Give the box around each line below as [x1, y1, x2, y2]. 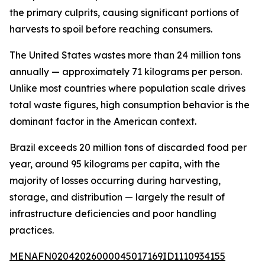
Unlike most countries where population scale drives [9, 82, 245, 94]
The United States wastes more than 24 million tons [9, 49, 241, 61]
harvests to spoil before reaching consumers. [9, 23, 212, 35]
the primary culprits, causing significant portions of [9, 7, 239, 18]
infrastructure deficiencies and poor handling [9, 208, 216, 219]
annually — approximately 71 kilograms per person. [9, 66, 242, 77]
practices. [9, 224, 54, 236]
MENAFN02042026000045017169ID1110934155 [9, 250, 225, 262]
